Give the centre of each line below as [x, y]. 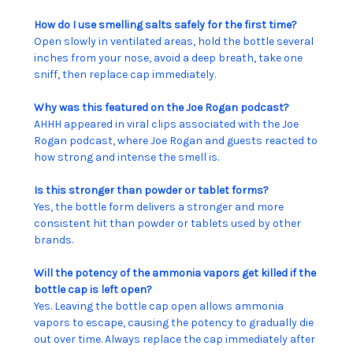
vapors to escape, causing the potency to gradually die [174, 322]
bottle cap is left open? [93, 289]
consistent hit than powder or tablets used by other [167, 223]
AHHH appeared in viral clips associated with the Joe [166, 124]
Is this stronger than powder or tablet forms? [151, 190]
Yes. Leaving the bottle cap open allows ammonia [159, 306]
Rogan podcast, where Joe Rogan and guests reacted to [176, 140]
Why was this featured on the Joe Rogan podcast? [162, 107]
